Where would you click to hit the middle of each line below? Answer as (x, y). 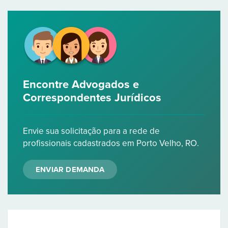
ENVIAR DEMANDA (70, 169)
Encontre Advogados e (81, 84)
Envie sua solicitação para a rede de (91, 131)
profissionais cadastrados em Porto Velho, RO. (111, 143)
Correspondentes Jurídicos (92, 98)
